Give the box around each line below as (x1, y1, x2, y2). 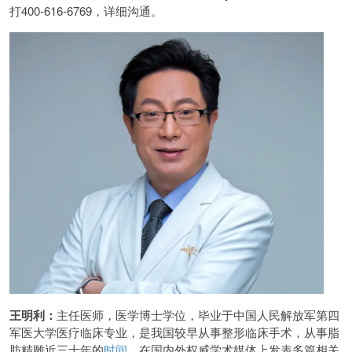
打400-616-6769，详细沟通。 (9, 2, 163, 19)
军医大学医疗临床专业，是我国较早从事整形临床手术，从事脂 (9, 324, 339, 340)
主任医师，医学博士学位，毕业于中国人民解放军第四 (57, 306, 339, 323)
